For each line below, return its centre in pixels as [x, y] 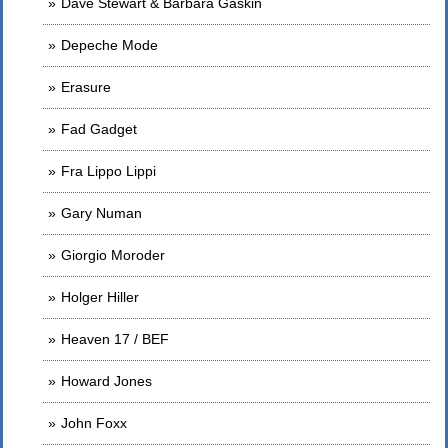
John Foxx [94, 423]
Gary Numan [101, 213]
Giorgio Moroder [113, 255]
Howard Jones [106, 381]
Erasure [86, 87]
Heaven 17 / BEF [115, 339]
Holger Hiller [100, 297]
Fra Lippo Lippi [108, 171]
